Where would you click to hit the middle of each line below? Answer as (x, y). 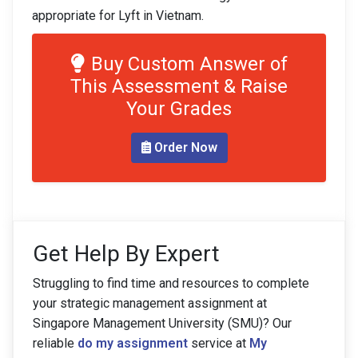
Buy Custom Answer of (189, 64)
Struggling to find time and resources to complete (171, 283)
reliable (55, 343)
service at (220, 343)
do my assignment (133, 343)
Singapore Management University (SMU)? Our (162, 323)
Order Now (184, 147)
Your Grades (179, 109)
